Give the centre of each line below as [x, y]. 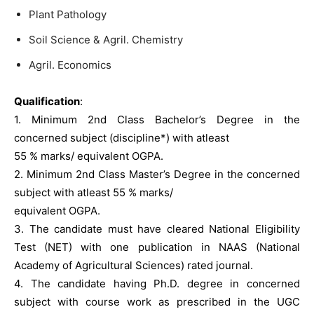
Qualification [47, 101]
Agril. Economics [70, 65]
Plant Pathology [68, 14]
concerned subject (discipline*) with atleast [122, 138]
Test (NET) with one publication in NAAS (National [157, 247]
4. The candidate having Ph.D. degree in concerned [157, 284]
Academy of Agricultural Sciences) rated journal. [134, 265]
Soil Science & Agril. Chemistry [106, 40]
